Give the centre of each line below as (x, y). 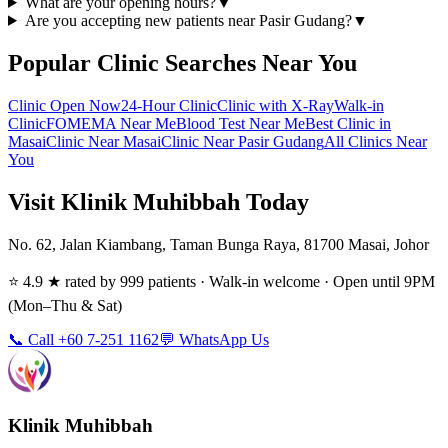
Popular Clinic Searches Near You (182, 62)
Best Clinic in (348, 123)
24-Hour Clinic (169, 105)
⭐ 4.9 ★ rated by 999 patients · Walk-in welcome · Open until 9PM (221, 281)
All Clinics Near (375, 141)
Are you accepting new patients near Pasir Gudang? (188, 20)
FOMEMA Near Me (111, 123)
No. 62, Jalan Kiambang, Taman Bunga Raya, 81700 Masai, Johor (218, 244)
